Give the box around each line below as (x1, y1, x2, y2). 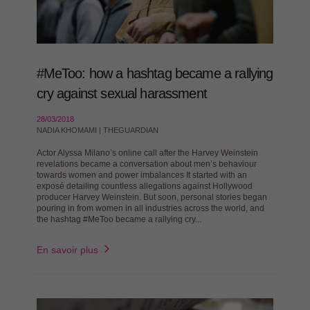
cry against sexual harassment (36, 86, 207, 102)
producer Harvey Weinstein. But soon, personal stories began (36, 192, 267, 203)
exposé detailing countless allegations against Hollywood (36, 181, 253, 192)
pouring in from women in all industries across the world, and (36, 203, 264, 214)
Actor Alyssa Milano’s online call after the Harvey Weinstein (36, 148, 258, 158)
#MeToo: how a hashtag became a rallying (36, 66, 273, 82)
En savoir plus (36, 245, 101, 256)
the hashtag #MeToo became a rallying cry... (36, 215, 201, 225)
